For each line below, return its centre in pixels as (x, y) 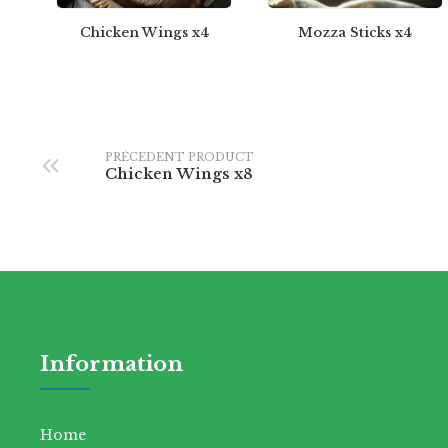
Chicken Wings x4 (144, 33)
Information (111, 364)
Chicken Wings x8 (179, 173)
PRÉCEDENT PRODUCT (179, 156)
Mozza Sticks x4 (355, 33)
